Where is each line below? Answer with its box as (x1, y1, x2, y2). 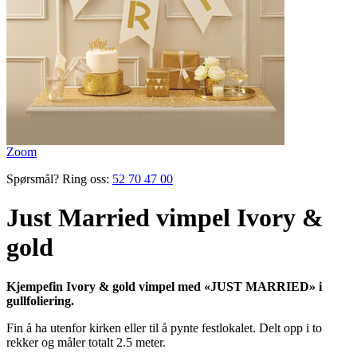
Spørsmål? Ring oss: (6, 172, 109, 186)
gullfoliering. (6, 293, 74, 308)
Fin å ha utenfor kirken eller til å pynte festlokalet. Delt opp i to (6, 320, 322, 335)
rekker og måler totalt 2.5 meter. (6, 335, 166, 349)
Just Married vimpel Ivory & (6, 203, 324, 233)
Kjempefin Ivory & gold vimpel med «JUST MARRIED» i (6, 279, 322, 293)
